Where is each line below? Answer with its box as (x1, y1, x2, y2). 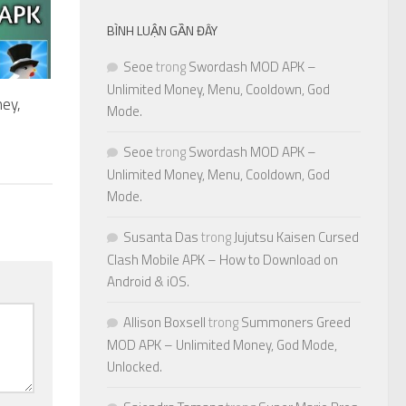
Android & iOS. (107, 271, 189, 293)
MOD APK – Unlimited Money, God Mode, (107, 334, 337, 356)
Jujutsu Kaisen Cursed (234, 227, 359, 248)
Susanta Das (123, 227, 198, 248)
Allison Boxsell (123, 312, 206, 333)
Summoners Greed (241, 312, 351, 333)
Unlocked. (107, 356, 162, 378)
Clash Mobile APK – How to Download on (107, 249, 338, 271)
